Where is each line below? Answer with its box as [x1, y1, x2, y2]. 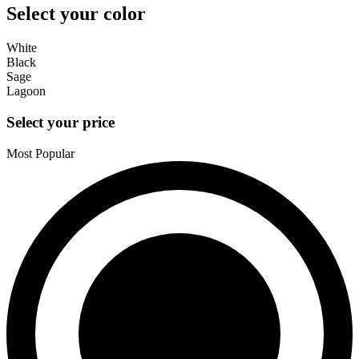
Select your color [6, 3, 146, 25]
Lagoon [6, 84, 46, 99]
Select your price [6, 113, 115, 131]
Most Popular [6, 146, 75, 160]
